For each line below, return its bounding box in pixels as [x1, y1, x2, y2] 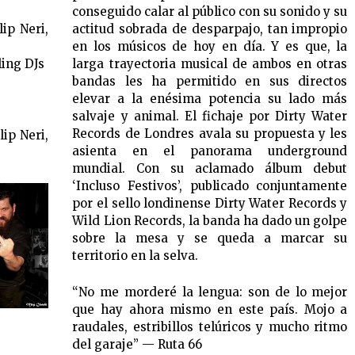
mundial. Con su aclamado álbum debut [72, 161, 348, 177]
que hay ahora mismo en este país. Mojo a [72, 302, 348, 318]
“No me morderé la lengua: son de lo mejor [72, 284, 348, 300]
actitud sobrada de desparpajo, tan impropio [72, 21, 348, 37]
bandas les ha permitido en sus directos [72, 74, 348, 90]
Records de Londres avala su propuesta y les [72, 126, 348, 142]
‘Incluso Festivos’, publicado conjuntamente [72, 178, 348, 194]
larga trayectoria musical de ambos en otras [72, 56, 348, 72]
